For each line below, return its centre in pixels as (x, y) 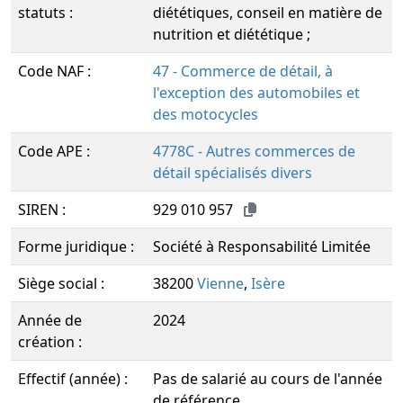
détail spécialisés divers (233, 173)
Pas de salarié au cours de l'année (268, 379)
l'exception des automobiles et (256, 93)
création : (50, 342)
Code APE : (54, 151)
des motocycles (206, 114)
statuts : (45, 13)
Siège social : (61, 283)
